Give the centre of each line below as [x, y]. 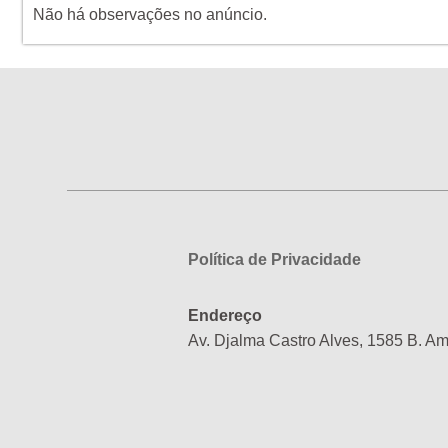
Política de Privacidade [275, 259]
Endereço [225, 315]
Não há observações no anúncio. [150, 15]
